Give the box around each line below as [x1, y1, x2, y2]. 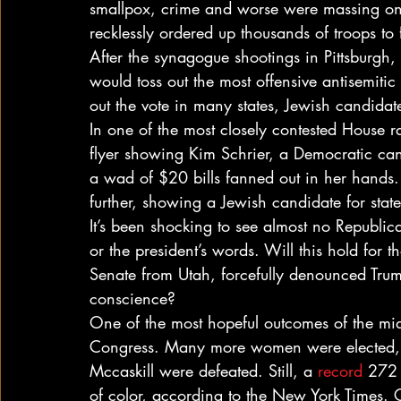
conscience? [90, 287, 175, 309]
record [318, 360, 363, 381]
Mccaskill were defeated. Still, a [90, 360, 318, 381]
